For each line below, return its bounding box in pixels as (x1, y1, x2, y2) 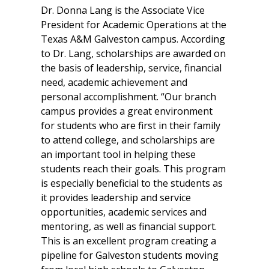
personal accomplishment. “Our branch (41, 90, 216, 104)
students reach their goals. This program (41, 162, 226, 176)
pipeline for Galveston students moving (41, 249, 219, 262)
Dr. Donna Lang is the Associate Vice (41, 4, 205, 17)
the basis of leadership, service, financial (41, 61, 222, 75)
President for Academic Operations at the (41, 18, 226, 32)
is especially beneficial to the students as (41, 177, 223, 190)
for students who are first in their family (41, 119, 220, 133)
